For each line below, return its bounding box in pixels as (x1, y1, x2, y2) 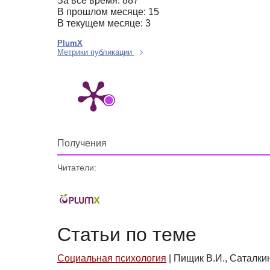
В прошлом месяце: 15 (57, 6, 159, 17)
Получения (57, 137, 107, 148)
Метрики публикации (57, 47, 134, 57)
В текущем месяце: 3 (57, 17, 151, 28)
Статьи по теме (57, 224, 196, 246)
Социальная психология (57, 253, 166, 263)
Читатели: (57, 162, 96, 172)
